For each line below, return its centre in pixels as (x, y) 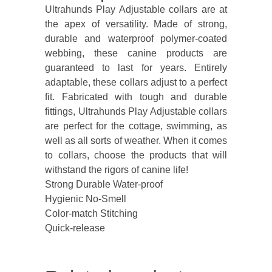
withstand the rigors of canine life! (117, 169)
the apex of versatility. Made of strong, (136, 24)
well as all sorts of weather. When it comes (136, 140)
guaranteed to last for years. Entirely (136, 67)
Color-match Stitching (91, 213)
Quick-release (75, 228)
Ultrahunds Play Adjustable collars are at (136, 9)
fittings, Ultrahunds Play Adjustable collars (136, 111)
